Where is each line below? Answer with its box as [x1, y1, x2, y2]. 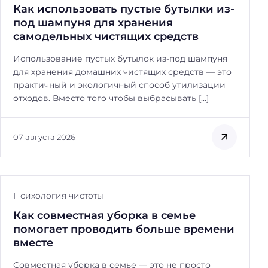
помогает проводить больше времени [13, 222, 234, 235]
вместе [13, 236, 53, 249]
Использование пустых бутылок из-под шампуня [13, 53, 227, 64]
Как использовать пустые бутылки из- [13, 2, 234, 15]
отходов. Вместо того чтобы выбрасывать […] [13, 93, 209, 103]
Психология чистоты [13, 190, 103, 201]
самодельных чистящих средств [13, 30, 199, 42]
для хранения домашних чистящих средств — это [13, 66, 232, 77]
